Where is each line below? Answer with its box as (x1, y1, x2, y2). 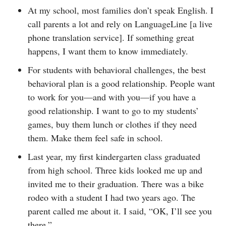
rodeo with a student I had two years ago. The (28, 191, 195, 203)
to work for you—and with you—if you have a (28, 90, 196, 103)
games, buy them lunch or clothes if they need (28, 118, 197, 130)
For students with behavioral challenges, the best (28, 63, 206, 76)
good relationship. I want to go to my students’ (28, 104, 199, 117)
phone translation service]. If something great (28, 31, 194, 43)
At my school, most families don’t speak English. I (28, 4, 213, 16)
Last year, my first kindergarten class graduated (28, 150, 200, 162)
